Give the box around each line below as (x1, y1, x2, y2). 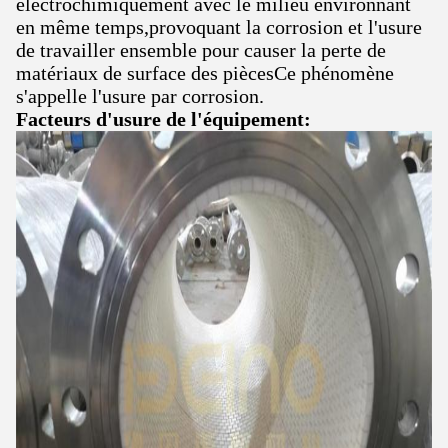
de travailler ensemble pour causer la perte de (16, 39, 386, 61)
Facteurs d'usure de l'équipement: (16, 108, 311, 130)
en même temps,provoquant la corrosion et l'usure (16, 16, 422, 38)
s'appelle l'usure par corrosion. (16, 85, 264, 107)
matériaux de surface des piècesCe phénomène (16, 62, 394, 84)
